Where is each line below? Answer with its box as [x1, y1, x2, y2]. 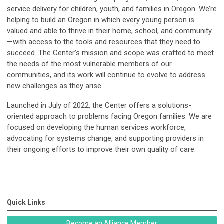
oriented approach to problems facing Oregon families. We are [7, 112, 212, 121]
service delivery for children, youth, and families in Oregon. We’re [7, 4, 217, 14]
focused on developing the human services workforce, [7, 123, 186, 132]
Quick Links [7, 198, 45, 206]
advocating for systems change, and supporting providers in [7, 134, 204, 143]
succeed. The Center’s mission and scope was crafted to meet [7, 48, 214, 58]
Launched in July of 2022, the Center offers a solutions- [7, 101, 191, 110]
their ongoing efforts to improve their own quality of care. [7, 145, 196, 154]
